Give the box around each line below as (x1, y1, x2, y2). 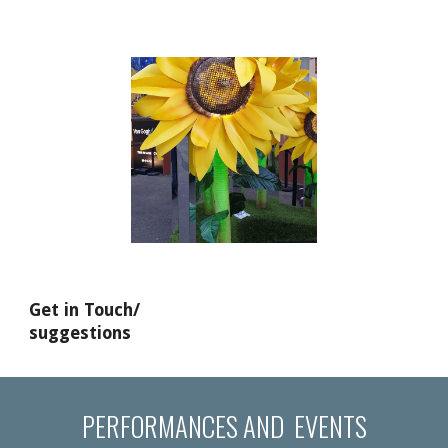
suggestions (29, 323, 132, 344)
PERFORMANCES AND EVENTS (81, 406, 367, 446)
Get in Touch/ (29, 300, 141, 321)
